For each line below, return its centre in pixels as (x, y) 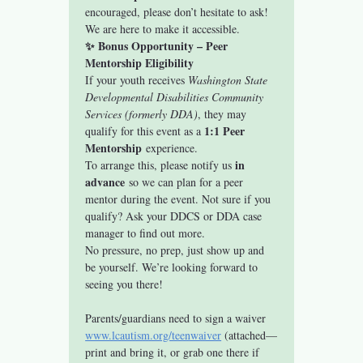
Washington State (230, 79)
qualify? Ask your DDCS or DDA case (175, 216)
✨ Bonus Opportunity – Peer (158, 45)
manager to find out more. (145, 233)
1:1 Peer (226, 130)
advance (105, 181)
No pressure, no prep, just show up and (177, 250)
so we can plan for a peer (186, 181)
